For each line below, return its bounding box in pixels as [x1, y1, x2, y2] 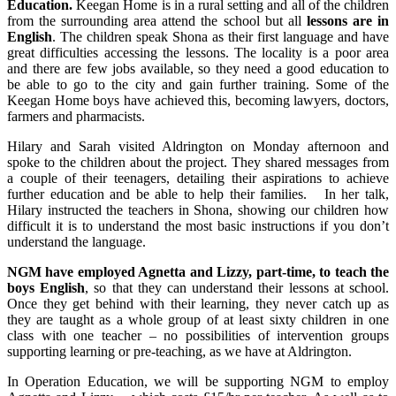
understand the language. [7, 234, 146, 250]
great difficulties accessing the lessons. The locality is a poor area [7, 45, 389, 61]
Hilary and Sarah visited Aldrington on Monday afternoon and [7, 139, 389, 155]
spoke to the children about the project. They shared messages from [7, 155, 389, 171]
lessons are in [306, 13, 390, 29]
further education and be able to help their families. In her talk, [7, 187, 389, 202]
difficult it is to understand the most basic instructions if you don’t [7, 218, 389, 234]
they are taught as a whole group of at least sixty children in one [7, 312, 389, 328]
